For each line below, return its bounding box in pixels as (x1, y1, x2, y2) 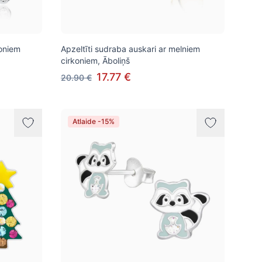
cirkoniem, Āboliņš (61, 56, 130, 65)
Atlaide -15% (73, 117, 115, 126)
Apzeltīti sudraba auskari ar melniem (61, 44, 200, 54)
